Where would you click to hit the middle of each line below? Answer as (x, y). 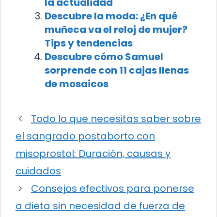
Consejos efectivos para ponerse (113, 189)
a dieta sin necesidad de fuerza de (100, 206)
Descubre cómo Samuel (104, 57)
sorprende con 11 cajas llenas (117, 70)
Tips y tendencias (89, 43)
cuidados (38, 171)
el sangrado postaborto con (85, 136)
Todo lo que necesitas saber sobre (116, 119)
